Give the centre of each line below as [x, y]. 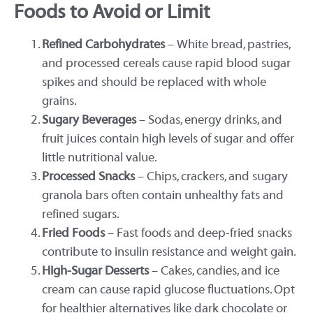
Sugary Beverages [89, 119]
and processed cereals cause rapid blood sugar [166, 63]
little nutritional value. [100, 157]
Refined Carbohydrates [103, 44]
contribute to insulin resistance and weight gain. [169, 252]
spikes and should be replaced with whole [154, 82]
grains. [59, 101]
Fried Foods [73, 233]
